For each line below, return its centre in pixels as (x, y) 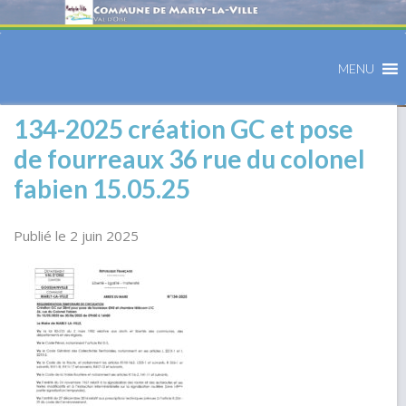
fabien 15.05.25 (102, 188)
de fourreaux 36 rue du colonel (189, 158)
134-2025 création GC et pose (184, 128)
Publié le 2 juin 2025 (76, 235)
